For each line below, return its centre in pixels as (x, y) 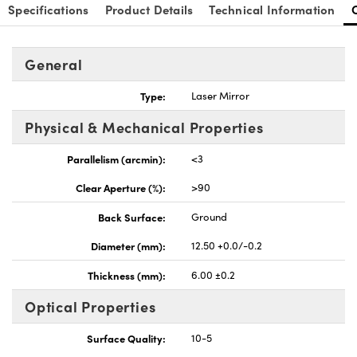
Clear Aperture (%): (121, 188)
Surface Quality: (126, 338)
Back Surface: (132, 217)
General (54, 65)
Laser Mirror (220, 96)
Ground (209, 217)
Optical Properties (90, 307)
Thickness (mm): (127, 275)
